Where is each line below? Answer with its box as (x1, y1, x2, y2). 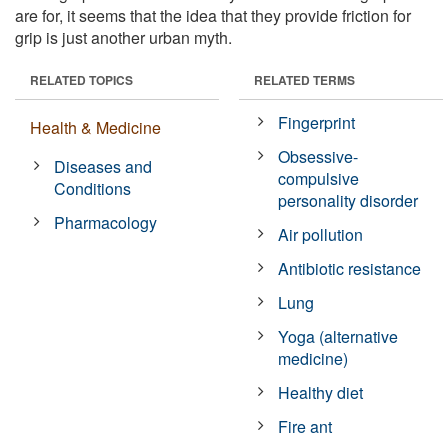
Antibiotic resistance (278, 256, 422, 280)
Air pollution (278, 222, 364, 246)
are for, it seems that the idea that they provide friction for (15, 3, 411, 27)
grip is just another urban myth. (15, 25, 232, 49)
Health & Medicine (30, 115, 161, 139)
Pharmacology (54, 210, 158, 234)
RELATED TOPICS (30, 70, 133, 89)
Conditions (54, 176, 132, 200)
